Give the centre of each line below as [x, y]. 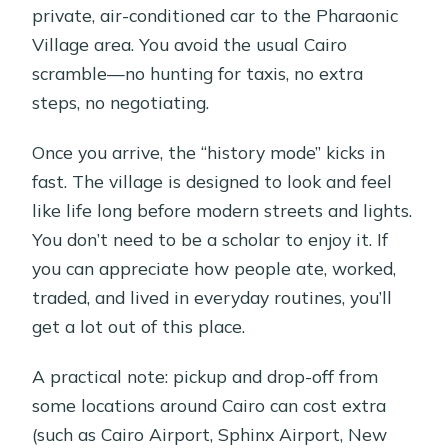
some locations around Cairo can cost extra [209, 404]
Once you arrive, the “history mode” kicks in [209, 151]
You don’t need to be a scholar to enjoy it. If [210, 238]
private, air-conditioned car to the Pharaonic [215, 14]
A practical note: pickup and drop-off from [205, 375]
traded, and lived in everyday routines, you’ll [212, 296]
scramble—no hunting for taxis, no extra [198, 72]
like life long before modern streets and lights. [222, 209]
